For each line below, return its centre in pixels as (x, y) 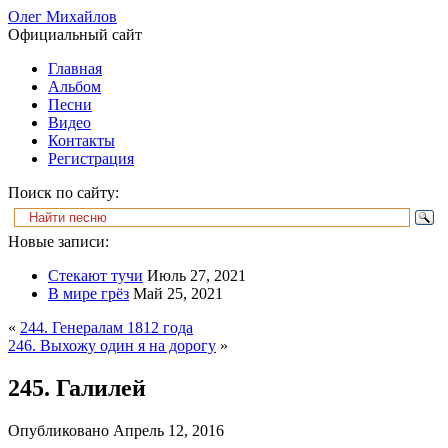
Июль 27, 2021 (196, 275)
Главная (75, 68)
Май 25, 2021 (178, 293)
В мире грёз (88, 293)
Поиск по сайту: (63, 192)
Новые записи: (58, 241)
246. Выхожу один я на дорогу (112, 345)
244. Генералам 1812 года (106, 327)
